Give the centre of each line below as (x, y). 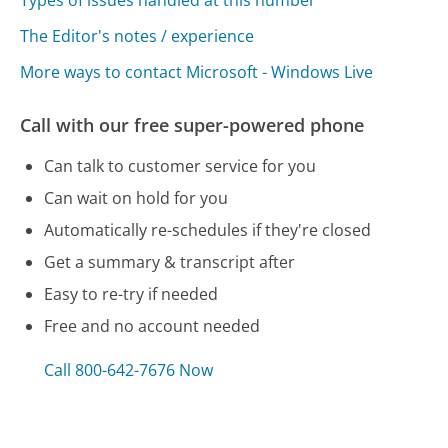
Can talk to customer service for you (180, 166)
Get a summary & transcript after (170, 262)
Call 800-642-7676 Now (129, 369)
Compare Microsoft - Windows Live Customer (216, 417)
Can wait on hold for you (136, 198)
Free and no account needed (152, 326)
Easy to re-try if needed (131, 294)
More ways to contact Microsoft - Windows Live (197, 72)
